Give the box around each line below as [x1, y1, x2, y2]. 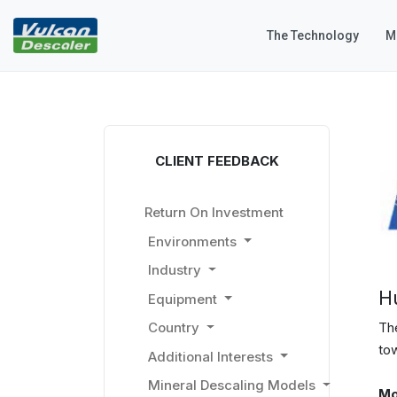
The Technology [266, 28, 359, 43]
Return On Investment [144, 204, 284, 222]
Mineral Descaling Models [147, 377, 315, 394]
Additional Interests [147, 347, 273, 365]
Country [147, 319, 199, 337]
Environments [147, 232, 237, 250]
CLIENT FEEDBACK [154, 152, 279, 169]
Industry [147, 261, 201, 279]
